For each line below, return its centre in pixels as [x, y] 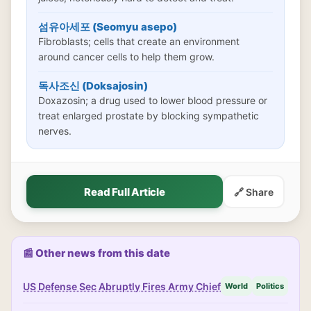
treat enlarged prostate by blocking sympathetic [149, 116]
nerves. [55, 131]
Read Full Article [125, 192]
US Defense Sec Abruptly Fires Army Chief [122, 286]
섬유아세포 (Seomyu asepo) [108, 27]
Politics [270, 286]
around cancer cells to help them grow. [126, 57]
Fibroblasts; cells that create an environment [139, 41]
